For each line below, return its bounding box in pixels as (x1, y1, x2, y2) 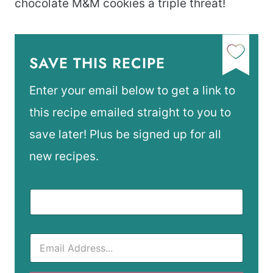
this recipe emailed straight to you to (29, 105, 231, 120)
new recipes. (29, 149, 99, 164)
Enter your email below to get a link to (29, 83, 235, 98)
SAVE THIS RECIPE (29, 52, 165, 74)
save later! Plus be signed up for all (29, 127, 221, 142)
